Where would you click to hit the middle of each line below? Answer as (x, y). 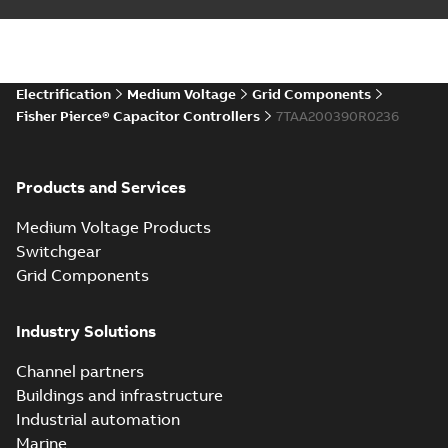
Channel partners (80, 371)
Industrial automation (98, 419)
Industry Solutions (86, 331)
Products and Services (101, 187)
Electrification (63, 94)
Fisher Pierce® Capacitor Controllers (138, 116)
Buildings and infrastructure (119, 395)
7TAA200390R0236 (337, 116)
